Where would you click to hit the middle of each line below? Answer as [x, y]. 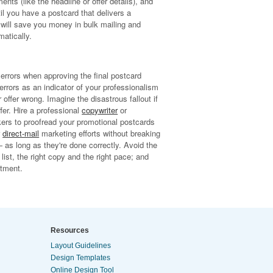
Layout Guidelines [81, 246]
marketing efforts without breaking [100, 133]
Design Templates [80, 258]
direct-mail [21, 133]
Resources [70, 230]
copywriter [100, 110]
